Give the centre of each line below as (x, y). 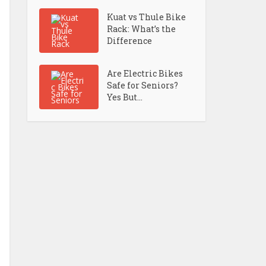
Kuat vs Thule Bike (147, 17)
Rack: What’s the (142, 29)
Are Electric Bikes (145, 73)
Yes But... (125, 97)
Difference (130, 41)
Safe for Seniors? (143, 85)
